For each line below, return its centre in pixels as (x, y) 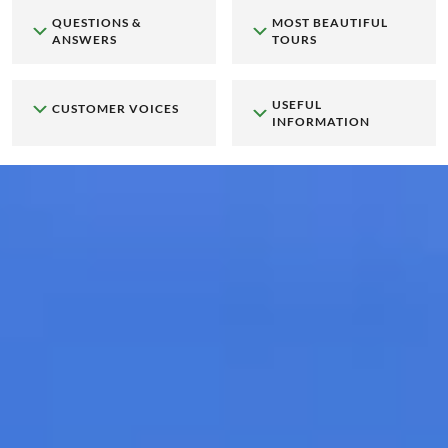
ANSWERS (84, 40)
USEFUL (296, 105)
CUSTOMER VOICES (115, 108)
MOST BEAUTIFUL (329, 23)
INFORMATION (320, 122)
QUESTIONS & (97, 23)
